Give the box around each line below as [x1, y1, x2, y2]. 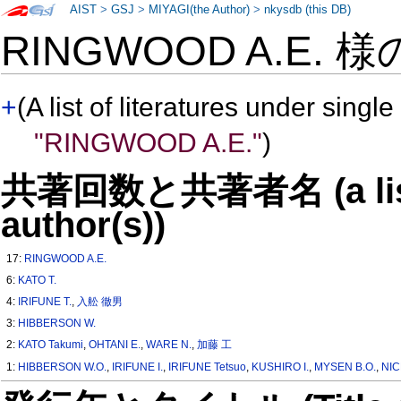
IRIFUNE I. [112, 360, 164, 373]
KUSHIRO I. [252, 360, 310, 373]
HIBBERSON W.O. [18, 360, 107, 373]
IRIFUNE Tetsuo [168, 360, 247, 373]
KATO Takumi [18, 338, 84, 352]
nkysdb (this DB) [264, 4, 352, 16]
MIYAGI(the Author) [149, 4, 251, 16]
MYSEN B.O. [314, 360, 377, 373]
